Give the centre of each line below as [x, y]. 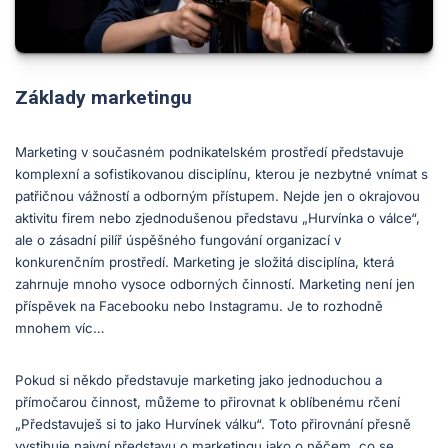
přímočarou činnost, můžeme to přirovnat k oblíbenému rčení [207, 402]
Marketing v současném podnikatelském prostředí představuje [209, 152]
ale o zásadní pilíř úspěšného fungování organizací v [178, 240]
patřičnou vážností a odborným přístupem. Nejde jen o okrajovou [217, 196]
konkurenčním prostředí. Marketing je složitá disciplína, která [204, 262]
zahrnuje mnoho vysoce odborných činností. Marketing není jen [215, 284]
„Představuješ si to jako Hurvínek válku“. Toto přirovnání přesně [213, 424]
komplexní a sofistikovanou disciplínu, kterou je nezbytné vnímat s [221, 174]
